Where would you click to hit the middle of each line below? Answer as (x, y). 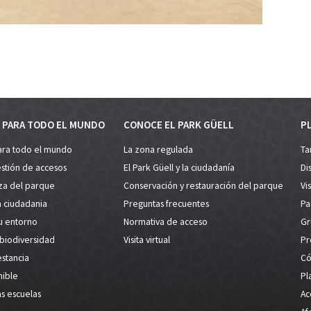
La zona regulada (158, 149)
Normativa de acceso (166, 221)
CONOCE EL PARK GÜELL (179, 124)
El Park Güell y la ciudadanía (179, 167)
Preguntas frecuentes (166, 203)
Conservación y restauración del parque (203, 185)
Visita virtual (147, 239)
